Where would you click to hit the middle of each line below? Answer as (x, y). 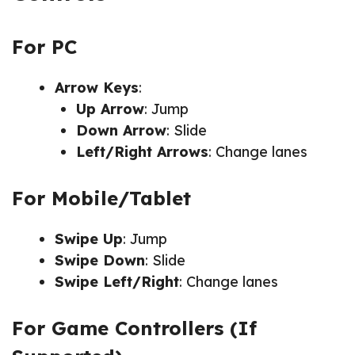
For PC (44, 46)
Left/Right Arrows (142, 151)
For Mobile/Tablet (101, 198)
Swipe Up (89, 239)
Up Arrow (110, 109)
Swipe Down (100, 260)
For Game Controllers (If (134, 328)
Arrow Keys (97, 87)
